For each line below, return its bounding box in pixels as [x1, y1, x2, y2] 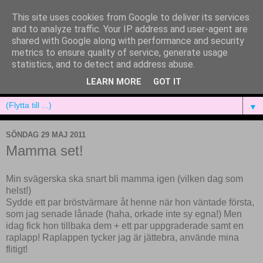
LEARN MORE [86, 77, 141, 87]
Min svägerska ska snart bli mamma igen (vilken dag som [6, 174, 243, 184]
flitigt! [6, 244, 28, 255]
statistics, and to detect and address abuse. [12, 59, 195, 70]
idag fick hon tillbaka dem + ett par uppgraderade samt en [6, 221, 244, 231]
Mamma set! [6, 143, 83, 159]
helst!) [6, 186, 31, 196]
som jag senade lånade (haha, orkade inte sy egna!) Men [6, 209, 242, 220]
